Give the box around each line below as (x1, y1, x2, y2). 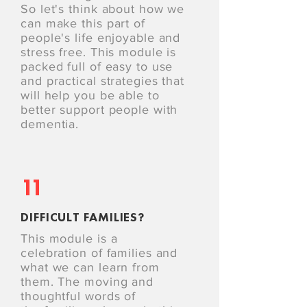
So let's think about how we (21, 2, 185, 16)
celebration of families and (21, 246, 178, 260)
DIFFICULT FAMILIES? (21, 209, 145, 225)
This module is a (21, 232, 118, 245)
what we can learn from (21, 260, 160, 274)
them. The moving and (21, 275, 153, 288)
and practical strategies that (21, 74, 185, 88)
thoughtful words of (21, 289, 136, 303)
